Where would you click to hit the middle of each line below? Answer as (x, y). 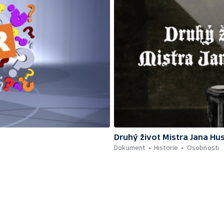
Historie (166, 147)
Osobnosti (203, 147)
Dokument (130, 147)
